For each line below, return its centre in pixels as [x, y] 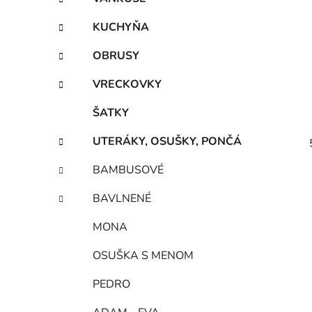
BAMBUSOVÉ [128, 170]
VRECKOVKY [127, 84]
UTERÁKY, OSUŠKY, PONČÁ [167, 141]
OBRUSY [116, 55]
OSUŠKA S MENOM [143, 255]
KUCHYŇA [121, 27]
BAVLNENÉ [122, 198]
